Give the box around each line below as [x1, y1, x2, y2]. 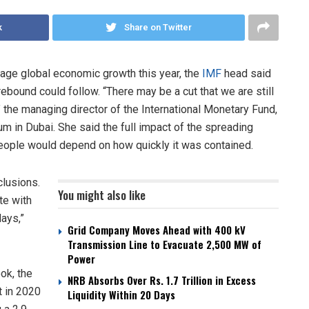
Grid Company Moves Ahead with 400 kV [68, 221, 246, 237]
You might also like [58, 186, 146, 203]
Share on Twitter [124, 20, 192, 34]
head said [224, 66, 271, 80]
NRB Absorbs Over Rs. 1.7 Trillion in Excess [68, 272, 256, 288]
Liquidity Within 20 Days [68, 286, 175, 302]
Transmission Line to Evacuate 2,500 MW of [68, 236, 261, 252]
